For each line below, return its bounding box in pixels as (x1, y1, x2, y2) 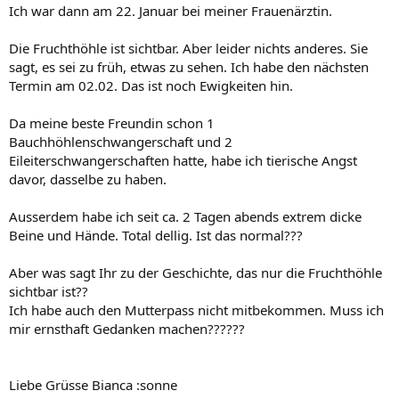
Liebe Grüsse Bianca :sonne (9, 375, 177, 394)
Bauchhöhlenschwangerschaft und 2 (9, 132, 232, 151)
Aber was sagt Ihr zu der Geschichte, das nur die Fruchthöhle (9, 263, 382, 281)
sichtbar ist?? (9, 281, 88, 300)
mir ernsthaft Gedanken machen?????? (9, 319, 245, 338)
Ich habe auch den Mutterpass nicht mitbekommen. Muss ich (9, 300, 384, 319)
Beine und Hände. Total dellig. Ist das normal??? (9, 225, 303, 244)
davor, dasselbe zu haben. (9, 169, 167, 188)
